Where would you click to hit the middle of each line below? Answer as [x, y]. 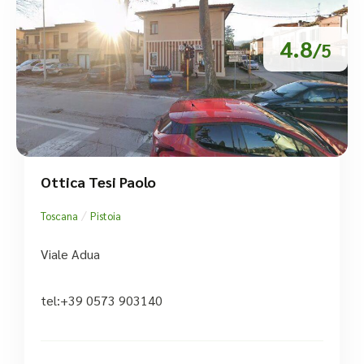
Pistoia [106, 215]
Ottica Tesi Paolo [98, 181]
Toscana [59, 215]
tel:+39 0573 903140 [102, 300]
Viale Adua [70, 253]
